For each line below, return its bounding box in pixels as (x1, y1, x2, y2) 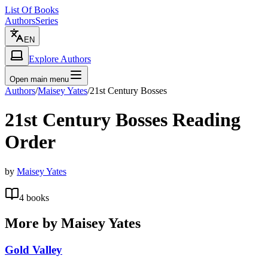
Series (35, 16, 58, 26)
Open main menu (10, 75, 69, 84)
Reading (167, 109, 240, 131)
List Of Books (5, 5, 59, 15)
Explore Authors (29, 54, 91, 64)
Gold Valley (5, 243, 62, 256)
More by (5, 215, 61, 231)
